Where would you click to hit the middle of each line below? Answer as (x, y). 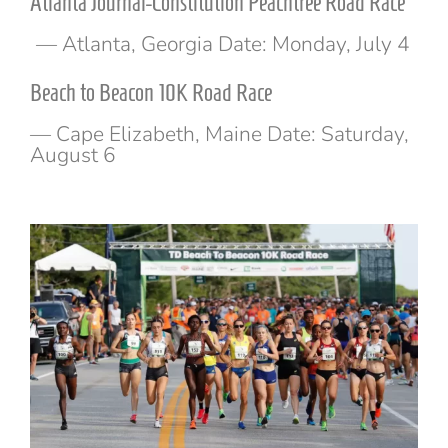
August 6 (73, 155)
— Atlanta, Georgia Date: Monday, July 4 (223, 44)
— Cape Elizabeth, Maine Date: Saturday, (219, 134)
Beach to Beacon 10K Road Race (151, 93)
